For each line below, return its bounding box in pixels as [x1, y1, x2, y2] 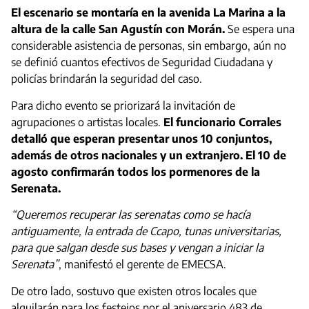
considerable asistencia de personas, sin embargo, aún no [11, 39, 286, 53]
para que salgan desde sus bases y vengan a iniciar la [11, 241, 263, 255]
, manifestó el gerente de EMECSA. [59, 257, 226, 272]
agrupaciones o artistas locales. [11, 114, 163, 129]
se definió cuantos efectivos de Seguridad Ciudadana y [11, 55, 272, 70]
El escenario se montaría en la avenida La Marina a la [11, 6, 286, 20]
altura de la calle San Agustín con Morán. [11, 22, 225, 37]
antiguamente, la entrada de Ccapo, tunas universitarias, [11, 224, 281, 239]
